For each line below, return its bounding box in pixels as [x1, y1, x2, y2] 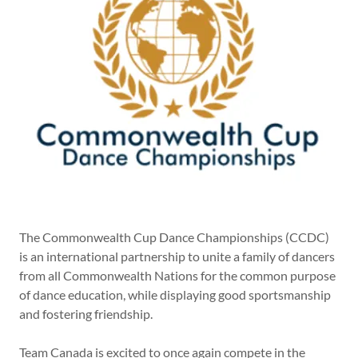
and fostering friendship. [19, 306, 155, 322]
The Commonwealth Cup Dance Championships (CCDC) [19, 229, 329, 245]
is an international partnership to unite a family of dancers [19, 249, 335, 265]
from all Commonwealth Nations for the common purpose [19, 268, 336, 284]
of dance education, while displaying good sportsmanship [19, 287, 331, 303]
